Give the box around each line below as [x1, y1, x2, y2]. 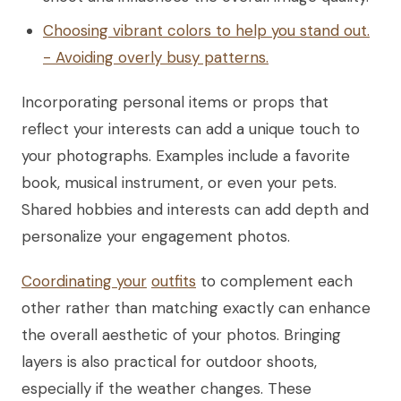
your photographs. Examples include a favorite [21, 145, 350, 166]
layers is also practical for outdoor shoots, [21, 351, 317, 371]
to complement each [196, 270, 353, 291]
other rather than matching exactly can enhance [21, 297, 371, 318]
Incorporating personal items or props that [21, 91, 328, 112]
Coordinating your [21, 270, 147, 291]
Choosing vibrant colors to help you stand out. [43, 20, 370, 40]
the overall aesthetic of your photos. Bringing [21, 324, 341, 345]
